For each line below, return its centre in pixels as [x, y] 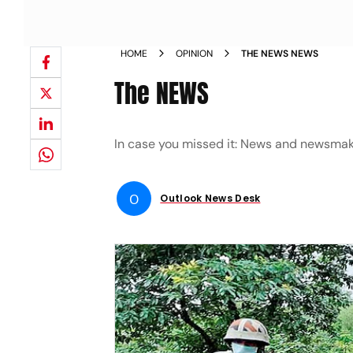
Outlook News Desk [210, 198]
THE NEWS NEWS [280, 54]
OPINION [195, 54]
